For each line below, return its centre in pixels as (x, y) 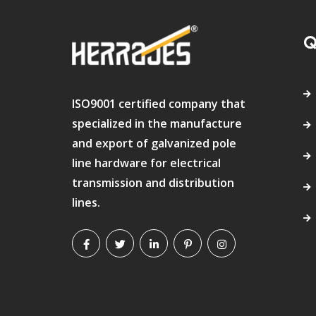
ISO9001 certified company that (159, 104)
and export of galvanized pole (154, 144)
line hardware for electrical (146, 163)
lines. (86, 203)
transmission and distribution (153, 183)
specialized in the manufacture (157, 124)
